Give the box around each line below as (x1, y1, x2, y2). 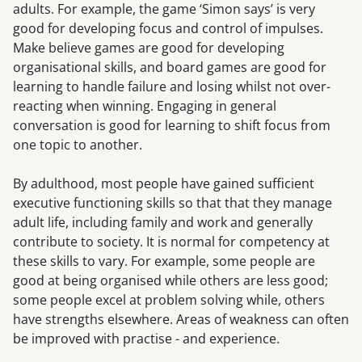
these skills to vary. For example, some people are (13, 252, 315, 271)
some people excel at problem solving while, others (13, 291, 325, 309)
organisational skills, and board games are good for (13, 58, 326, 77)
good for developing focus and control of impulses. (13, 19, 323, 38)
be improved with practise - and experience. (13, 330, 280, 348)
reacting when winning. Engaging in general (13, 97, 276, 116)
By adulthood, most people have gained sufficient (13, 175, 314, 193)
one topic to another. (13, 136, 142, 154)
